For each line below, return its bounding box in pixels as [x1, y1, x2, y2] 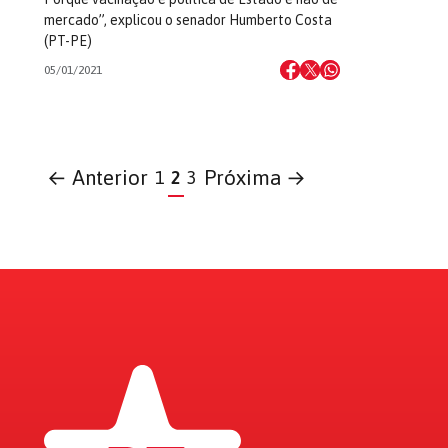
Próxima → [203, 166, 306, 189]
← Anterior [47, 166, 149, 189]
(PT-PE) [44, 33, 92, 49]
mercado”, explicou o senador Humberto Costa [44, 12, 332, 28]
